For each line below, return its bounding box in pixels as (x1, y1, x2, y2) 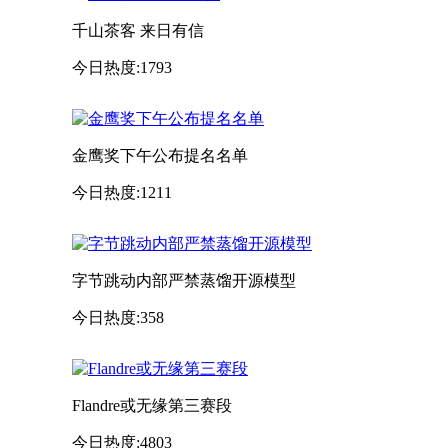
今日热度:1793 (72, 58, 172, 76)
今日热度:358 (72, 308, 164, 326)
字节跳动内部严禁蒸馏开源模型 (72, 271, 296, 289)
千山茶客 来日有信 (72, 21, 204, 39)
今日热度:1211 (72, 183, 172, 201)
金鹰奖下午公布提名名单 (72, 146, 248, 164)
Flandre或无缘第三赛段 (72, 396, 232, 414)
